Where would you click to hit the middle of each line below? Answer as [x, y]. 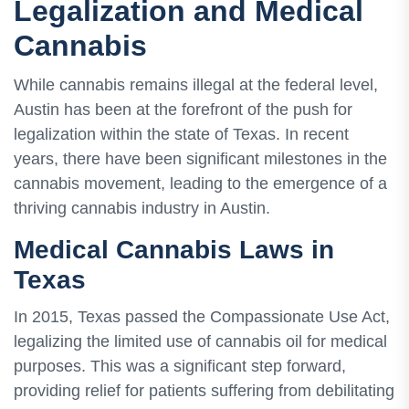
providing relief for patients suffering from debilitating [204, 391]
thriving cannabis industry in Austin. [142, 208]
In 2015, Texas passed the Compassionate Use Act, [202, 317]
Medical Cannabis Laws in [174, 249]
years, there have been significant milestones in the [200, 158]
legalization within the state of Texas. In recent [181, 134]
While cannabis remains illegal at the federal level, [196, 84]
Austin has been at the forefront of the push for [183, 109]
